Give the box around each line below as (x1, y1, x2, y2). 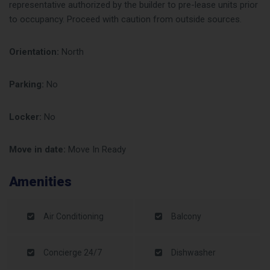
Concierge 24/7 (43, 248, 102, 257)
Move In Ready (66, 144, 126, 155)
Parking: (9, 79, 44, 90)
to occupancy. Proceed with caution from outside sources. (9, 14, 242, 25)
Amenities (9, 174, 72, 189)
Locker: (9, 111, 42, 122)
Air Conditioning (43, 212, 104, 221)
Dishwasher (171, 248, 216, 257)
